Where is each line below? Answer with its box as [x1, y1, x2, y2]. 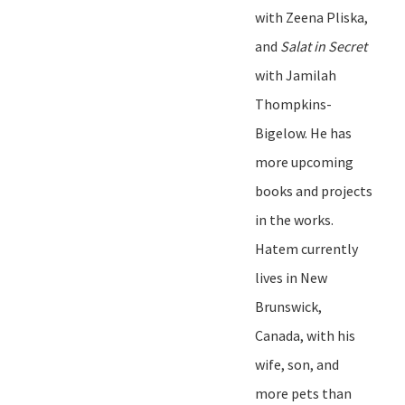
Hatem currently [255, 239, 358, 258]
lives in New [255, 268, 327, 287]
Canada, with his [255, 325, 355, 344]
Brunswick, [255, 297, 322, 316]
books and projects [255, 181, 372, 200]
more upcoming [255, 152, 353, 171]
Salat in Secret [280, 36, 367, 55]
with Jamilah [255, 65, 336, 84]
